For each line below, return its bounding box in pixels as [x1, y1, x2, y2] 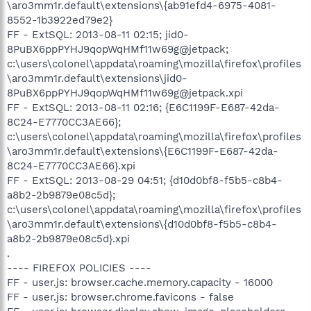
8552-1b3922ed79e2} [7, 13, 112, 26]
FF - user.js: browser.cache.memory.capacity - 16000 [7, 276, 273, 289]
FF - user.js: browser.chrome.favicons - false [7, 290, 234, 303]
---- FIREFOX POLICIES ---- [7, 261, 151, 274]
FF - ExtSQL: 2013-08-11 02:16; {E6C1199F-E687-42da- [7, 101, 280, 114]
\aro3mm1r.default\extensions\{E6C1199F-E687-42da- [7, 144, 278, 158]
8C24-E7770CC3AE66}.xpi [7, 159, 135, 172]
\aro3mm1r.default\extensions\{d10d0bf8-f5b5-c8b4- [7, 217, 277, 230]
